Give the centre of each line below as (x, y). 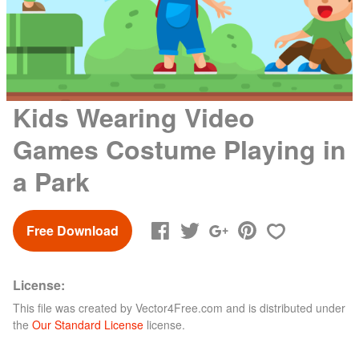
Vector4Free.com (179, 307)
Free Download (73, 230)
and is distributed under (284, 307)
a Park (51, 181)
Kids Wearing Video (134, 117)
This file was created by (74, 307)
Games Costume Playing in (179, 149)
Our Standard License (88, 324)
